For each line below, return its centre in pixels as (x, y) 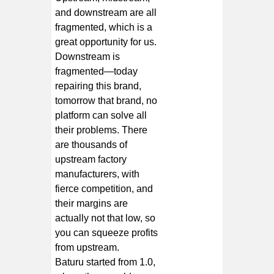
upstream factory (91, 159)
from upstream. (87, 247)
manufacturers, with (98, 174)
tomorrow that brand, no (106, 100)
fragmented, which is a (104, 27)
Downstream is (88, 56)
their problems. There (102, 130)
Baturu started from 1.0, (106, 262)
